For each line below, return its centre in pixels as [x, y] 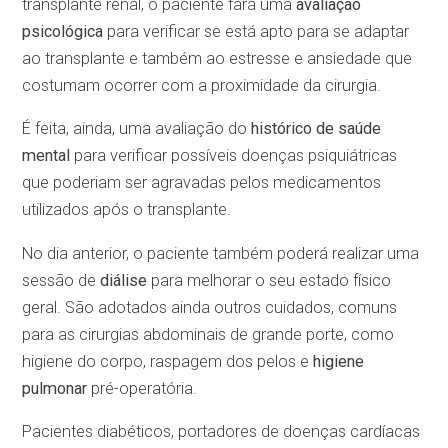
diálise [126, 280]
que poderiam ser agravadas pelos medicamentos [202, 183]
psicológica [63, 32]
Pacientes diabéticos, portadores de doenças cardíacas [221, 431]
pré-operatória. [144, 388]
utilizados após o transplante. [127, 210]
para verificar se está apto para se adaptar [256, 32]
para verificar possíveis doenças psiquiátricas [234, 156]
